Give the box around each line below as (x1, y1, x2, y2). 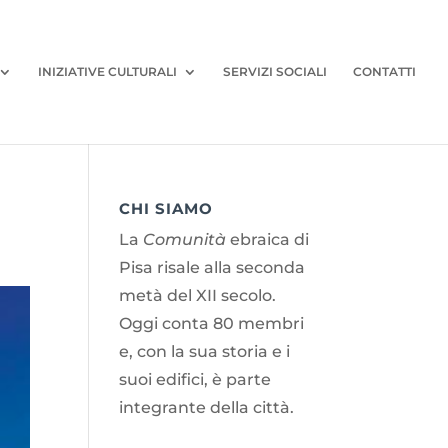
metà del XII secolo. (119, 286, 277, 305)
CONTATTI (353, 64, 416, 79)
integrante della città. (119, 398, 295, 417)
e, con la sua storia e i (119, 342, 291, 361)
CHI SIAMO (119, 199, 214, 218)
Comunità (143, 230, 227, 249)
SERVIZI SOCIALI (223, 64, 327, 79)
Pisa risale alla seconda (119, 258, 306, 277)
